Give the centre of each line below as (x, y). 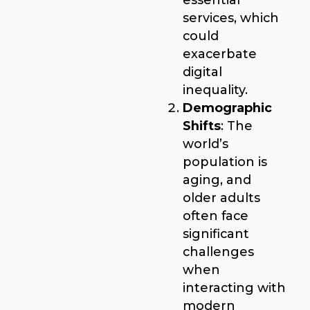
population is (225, 161)
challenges (218, 251)
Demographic (227, 107)
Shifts (202, 125)
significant (216, 233)
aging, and (217, 179)
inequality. (215, 89)
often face (216, 215)
